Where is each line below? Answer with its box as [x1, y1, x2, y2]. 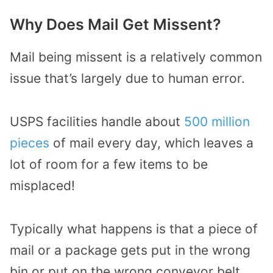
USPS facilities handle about [10, 113, 184, 129]
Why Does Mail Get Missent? [10, 15, 221, 34]
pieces [10, 135, 49, 151]
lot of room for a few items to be [10, 156, 208, 172]
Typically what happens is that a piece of [10, 221, 258, 236]
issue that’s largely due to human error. [10, 71, 245, 87]
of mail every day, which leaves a [49, 135, 253, 151]
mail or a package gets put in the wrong [10, 242, 250, 258]
